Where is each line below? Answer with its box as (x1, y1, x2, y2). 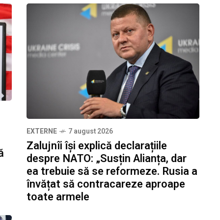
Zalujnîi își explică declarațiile (27, 137, 167, 154)
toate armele (27, 189, 89, 205)
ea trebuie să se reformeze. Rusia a (27, 163, 197, 179)
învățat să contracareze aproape (27, 176, 185, 192)
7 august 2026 (68, 126, 113, 137)
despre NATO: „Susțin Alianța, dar (27, 150, 187, 166)
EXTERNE (27, 126, 57, 137)
